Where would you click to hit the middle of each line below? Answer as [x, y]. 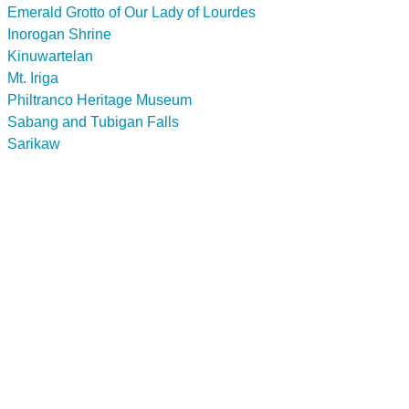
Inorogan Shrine [59, 34]
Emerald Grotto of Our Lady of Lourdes [131, 12]
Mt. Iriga [33, 78]
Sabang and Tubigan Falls [93, 121]
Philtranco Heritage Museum [100, 100]
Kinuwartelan [50, 56]
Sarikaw [34, 143]
